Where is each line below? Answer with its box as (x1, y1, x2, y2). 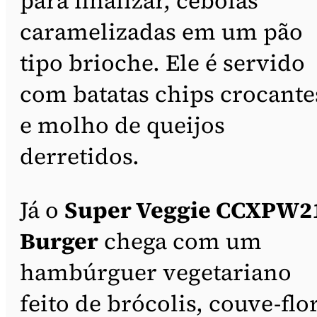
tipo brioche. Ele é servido (20, 47, 305, 79)
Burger (20, 225, 98, 257)
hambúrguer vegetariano (20, 256, 292, 288)
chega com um (98, 225, 262, 257)
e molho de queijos (20, 109, 225, 141)
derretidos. (20, 140, 139, 172)
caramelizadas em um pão (20, 16, 303, 47)
